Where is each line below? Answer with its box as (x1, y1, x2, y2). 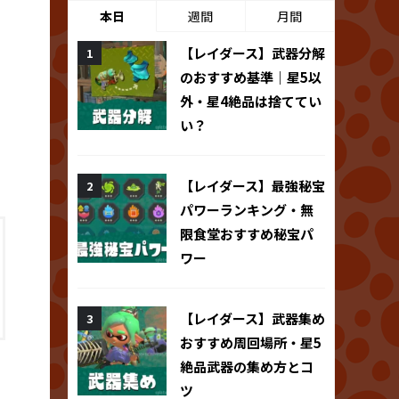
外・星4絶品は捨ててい (180, 91, 322, 110)
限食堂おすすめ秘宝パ (180, 224, 313, 243)
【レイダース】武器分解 (180, 43, 325, 62)
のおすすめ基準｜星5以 (180, 67, 322, 86)
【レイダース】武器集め (180, 308, 325, 328)
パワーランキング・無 (180, 199, 313, 219)
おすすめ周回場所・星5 (180, 332, 322, 352)
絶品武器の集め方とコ (180, 356, 313, 376)
